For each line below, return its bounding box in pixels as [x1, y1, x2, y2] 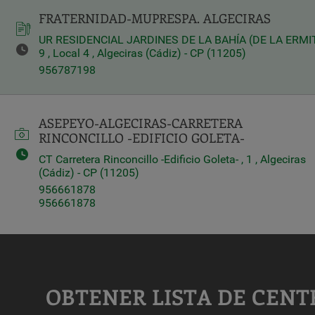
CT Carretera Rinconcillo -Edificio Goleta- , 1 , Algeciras [39, 153, 306, 166]
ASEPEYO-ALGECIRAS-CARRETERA [39, 115, 243, 131]
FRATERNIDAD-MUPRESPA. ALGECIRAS [39, 10, 271, 27]
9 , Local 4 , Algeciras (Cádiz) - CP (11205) [39, 46, 246, 60]
